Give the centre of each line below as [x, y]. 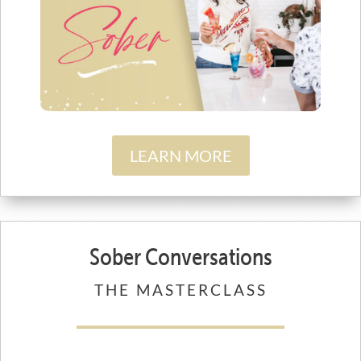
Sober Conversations [180, 257]
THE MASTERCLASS [180, 290]
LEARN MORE [180, 156]
